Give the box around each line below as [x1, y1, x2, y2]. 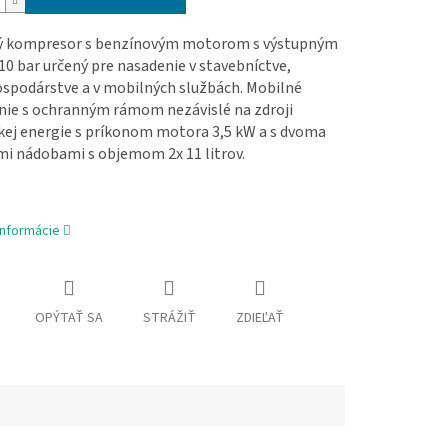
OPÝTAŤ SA [34, 308, 103, 329]
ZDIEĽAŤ [235, 308, 284, 329]
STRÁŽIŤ [142, 308, 196, 329]
